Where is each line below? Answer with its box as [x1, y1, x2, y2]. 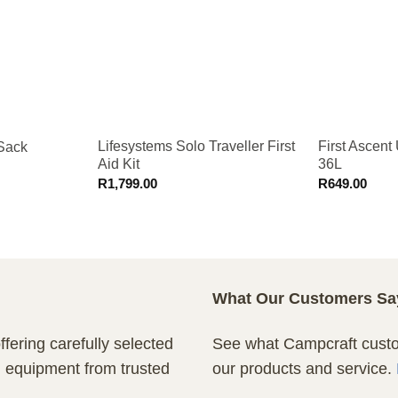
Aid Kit [97, 155, 139, 171]
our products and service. [212, 360, 396, 378]
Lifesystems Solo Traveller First [97, 138, 295, 154]
